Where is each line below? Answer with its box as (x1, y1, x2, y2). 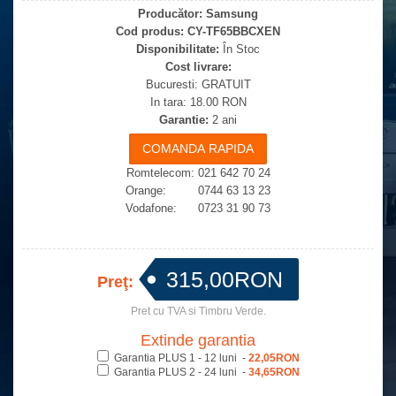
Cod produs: (116, 25, 184, 38)
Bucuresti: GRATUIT (145, 78, 251, 91)
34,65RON (247, 366, 300, 378)
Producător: (138, 7, 202, 20)
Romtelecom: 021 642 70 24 (126, 166, 270, 179)
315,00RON (166, 267, 283, 292)
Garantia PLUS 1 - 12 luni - (113, 352, 248, 364)
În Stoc (219, 42, 260, 56)
